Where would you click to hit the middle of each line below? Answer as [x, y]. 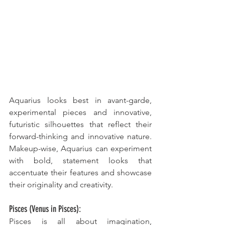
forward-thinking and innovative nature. [80, 137]
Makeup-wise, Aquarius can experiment [80, 149]
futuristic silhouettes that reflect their [80, 125]
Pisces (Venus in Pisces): [45, 209]
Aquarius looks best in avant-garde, [80, 100]
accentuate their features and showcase [80, 173]
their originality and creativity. [61, 185]
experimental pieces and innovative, [80, 113]
